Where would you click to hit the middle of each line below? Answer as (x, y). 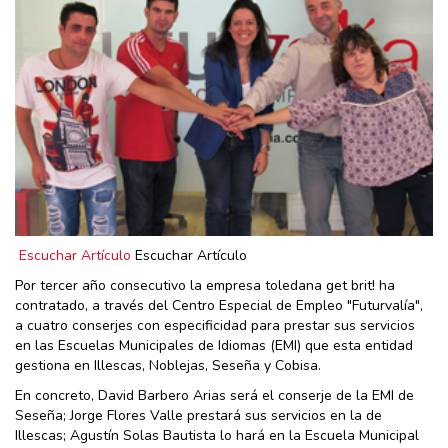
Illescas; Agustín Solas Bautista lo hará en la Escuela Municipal (217, 436)
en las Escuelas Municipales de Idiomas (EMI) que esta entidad (214, 346)
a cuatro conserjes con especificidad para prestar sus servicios (215, 326)
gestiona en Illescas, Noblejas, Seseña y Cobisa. (168, 366)
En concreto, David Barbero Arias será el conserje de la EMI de (214, 396)
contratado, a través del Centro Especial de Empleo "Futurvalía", (219, 306)
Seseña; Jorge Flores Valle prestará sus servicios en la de (198, 416)
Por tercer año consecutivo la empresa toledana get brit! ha (205, 286)
